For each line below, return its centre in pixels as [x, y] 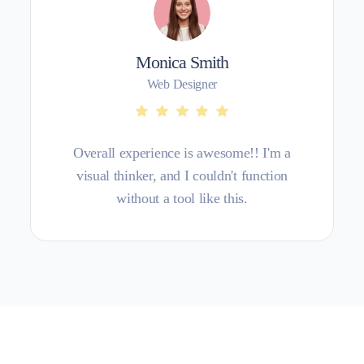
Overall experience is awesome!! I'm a [182, 152]
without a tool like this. [182, 198]
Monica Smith [182, 62]
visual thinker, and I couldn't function [182, 175]
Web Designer [182, 84]
